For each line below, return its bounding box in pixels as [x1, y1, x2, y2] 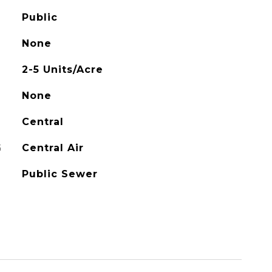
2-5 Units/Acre [21, 64, 103, 75]
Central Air [21, 142, 84, 154]
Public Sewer [21, 168, 98, 180]
